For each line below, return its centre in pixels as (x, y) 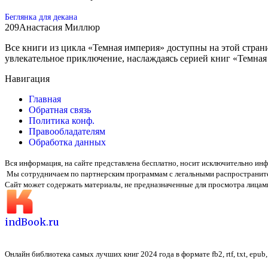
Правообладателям (67, 131)
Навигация (27, 78)
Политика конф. (62, 120)
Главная (45, 99)
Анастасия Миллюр (60, 27)
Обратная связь (60, 109)
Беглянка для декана (41, 16)
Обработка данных (67, 142)
